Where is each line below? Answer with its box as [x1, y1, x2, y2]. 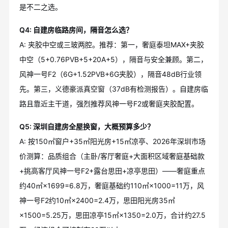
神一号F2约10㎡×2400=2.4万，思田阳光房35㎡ [19, 196, 175, 205]
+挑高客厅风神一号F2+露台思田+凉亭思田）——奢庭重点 [19, 166, 205, 176]
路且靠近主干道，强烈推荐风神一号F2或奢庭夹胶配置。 [19, 99, 198, 108]
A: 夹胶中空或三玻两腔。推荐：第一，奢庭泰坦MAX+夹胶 [19, 40, 204, 49]
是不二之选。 [19, 3, 62, 12]
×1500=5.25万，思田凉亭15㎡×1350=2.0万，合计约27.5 [19, 211, 206, 220]
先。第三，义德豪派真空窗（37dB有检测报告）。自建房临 [19, 84, 208, 94]
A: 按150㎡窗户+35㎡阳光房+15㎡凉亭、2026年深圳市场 [19, 137, 206, 146]
